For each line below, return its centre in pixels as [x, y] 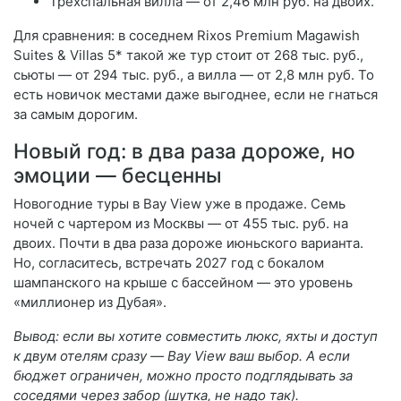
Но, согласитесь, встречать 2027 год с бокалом [169, 263]
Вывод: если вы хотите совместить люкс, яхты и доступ [196, 337]
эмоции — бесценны [118, 175]
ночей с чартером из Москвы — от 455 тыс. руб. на [181, 224]
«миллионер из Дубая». [90, 303]
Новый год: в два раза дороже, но [184, 151]
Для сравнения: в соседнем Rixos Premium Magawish [187, 36]
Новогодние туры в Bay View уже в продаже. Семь [179, 204]
